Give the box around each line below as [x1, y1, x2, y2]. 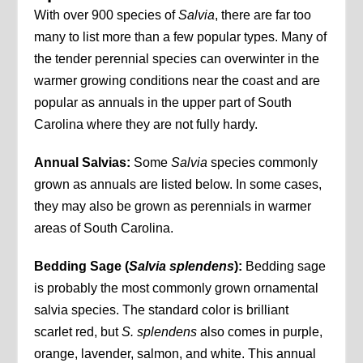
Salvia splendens [129, 259, 235, 274]
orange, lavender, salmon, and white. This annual [34, 347, 317, 361]
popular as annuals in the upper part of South [34, 96, 293, 110]
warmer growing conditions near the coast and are [34, 74, 321, 88]
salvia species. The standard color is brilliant [34, 303, 289, 318]
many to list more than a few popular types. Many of [34, 30, 327, 45]
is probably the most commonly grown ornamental [34, 281, 319, 296]
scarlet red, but [34, 325, 122, 340]
